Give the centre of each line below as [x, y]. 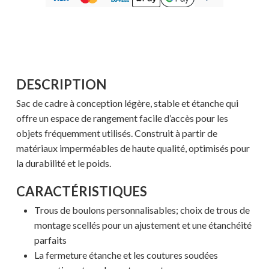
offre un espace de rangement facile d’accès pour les [122, 118]
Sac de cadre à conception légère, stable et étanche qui [127, 103]
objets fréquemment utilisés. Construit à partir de [116, 133]
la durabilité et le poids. [63, 163]
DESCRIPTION [61, 85]
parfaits [50, 240]
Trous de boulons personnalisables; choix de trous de [142, 210]
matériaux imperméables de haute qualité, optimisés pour [133, 148]
